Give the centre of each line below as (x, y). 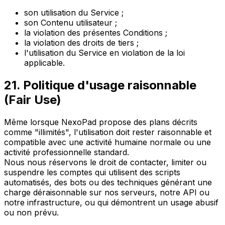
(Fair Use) (33, 100)
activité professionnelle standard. (67, 152)
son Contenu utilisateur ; (71, 23)
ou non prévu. (31, 213)
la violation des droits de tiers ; (81, 43)
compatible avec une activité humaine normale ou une (107, 142)
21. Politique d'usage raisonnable (100, 85)
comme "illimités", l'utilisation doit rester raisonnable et (108, 132)
